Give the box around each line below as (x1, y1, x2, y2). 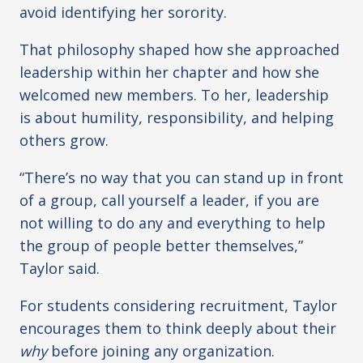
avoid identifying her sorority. (19, 2, 227, 23)
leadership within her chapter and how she (19, 62, 319, 83)
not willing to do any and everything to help (19, 213, 326, 233)
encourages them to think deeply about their (19, 318, 336, 339)
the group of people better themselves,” (19, 236, 303, 256)
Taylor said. (19, 258, 100, 279)
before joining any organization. (47, 341, 275, 361)
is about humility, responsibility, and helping (19, 108, 334, 128)
